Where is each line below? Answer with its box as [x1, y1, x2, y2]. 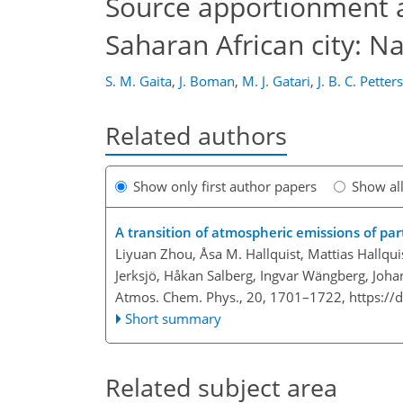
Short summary [125, 309, 222, 328]
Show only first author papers [133, 177, 317, 196]
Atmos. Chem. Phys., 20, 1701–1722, [115, 288, 349, 307]
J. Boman [179, 72, 235, 90]
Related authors [105, 119, 287, 152]
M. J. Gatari [242, 72, 310, 90]
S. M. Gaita [105, 72, 172, 90]
